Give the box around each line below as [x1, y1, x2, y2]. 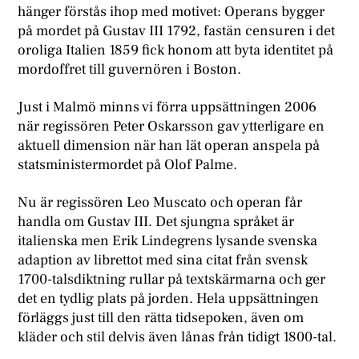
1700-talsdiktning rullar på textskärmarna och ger [18, 270, 326, 289]
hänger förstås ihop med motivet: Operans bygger [18, 2, 325, 21]
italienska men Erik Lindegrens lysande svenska [18, 232, 318, 251]
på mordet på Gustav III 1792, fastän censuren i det [18, 21, 336, 40]
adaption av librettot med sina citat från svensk [18, 251, 309, 270]
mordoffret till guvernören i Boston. [18, 59, 242, 79]
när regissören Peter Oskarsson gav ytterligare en [18, 117, 325, 136]
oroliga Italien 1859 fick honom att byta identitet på [18, 40, 334, 59]
